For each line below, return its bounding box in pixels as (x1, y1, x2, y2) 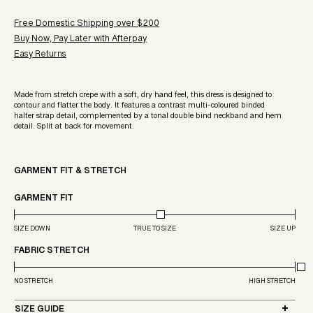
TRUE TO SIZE (133, 224, 176, 237)
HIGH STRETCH (249, 276, 296, 289)
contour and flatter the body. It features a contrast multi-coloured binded (14, 100, 265, 115)
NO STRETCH (14, 276, 53, 289)
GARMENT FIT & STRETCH (14, 165, 126, 181)
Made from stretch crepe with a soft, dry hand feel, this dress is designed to (14, 89, 272, 104)
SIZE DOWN (14, 224, 50, 237)
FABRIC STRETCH (14, 245, 89, 261)
